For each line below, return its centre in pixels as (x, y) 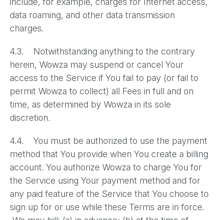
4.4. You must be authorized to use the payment (109, 141)
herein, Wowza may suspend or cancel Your (97, 65)
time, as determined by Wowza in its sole (90, 104)
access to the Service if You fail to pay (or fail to (104, 78)
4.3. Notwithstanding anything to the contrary (102, 51)
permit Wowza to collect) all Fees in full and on (102, 91)
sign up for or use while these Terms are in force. (107, 207)
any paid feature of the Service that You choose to (109, 194)
